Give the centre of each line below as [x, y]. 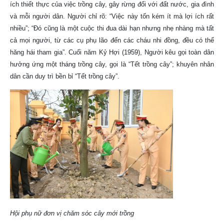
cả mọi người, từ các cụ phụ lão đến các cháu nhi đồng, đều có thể [112, 40]
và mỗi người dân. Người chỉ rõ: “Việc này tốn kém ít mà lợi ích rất [112, 16]
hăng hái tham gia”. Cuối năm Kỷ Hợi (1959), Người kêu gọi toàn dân [112, 52]
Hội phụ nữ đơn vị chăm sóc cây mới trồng [72, 213]
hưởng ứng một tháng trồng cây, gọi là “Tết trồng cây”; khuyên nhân [112, 64]
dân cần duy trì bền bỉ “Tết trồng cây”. [65, 76]
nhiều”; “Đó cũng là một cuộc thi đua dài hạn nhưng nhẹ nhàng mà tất [112, 28]
